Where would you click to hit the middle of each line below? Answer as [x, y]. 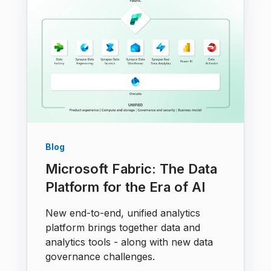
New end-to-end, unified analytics [123, 213]
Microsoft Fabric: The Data [131, 168]
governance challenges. [100, 256]
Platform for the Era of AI [125, 187]
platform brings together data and [123, 227]
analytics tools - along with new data [129, 242]
